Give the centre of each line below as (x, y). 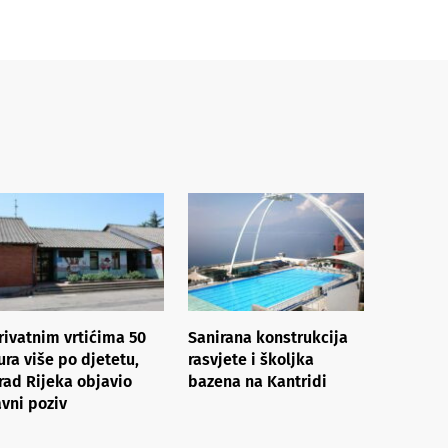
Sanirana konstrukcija (268, 337)
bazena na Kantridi (257, 381)
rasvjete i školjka (251, 359)
